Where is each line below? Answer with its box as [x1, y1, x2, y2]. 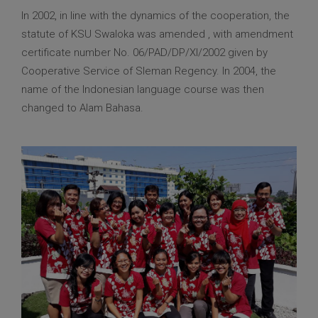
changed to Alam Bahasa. [21, 102, 143, 115]
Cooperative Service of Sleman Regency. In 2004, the [21, 65, 276, 78]
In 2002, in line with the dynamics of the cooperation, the [21, 9, 290, 23]
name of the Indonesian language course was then [21, 83, 264, 97]
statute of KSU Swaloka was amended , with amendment [21, 28, 293, 41]
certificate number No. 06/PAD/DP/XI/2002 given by [21, 46, 268, 60]
